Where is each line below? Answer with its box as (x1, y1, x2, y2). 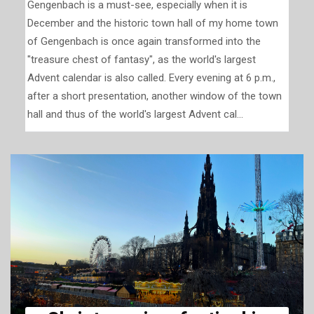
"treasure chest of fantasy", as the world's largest (27, 53, 256, 67)
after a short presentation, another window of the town (27, 90, 282, 103)
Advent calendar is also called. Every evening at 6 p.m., (27, 71, 275, 85)
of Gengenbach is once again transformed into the (27, 35, 261, 48)
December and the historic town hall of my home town (27, 17, 278, 30)
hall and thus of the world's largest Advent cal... (27, 108, 243, 121)
